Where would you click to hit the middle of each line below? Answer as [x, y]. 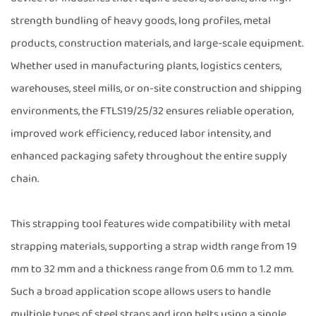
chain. [25, 178]
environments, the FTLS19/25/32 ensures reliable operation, [152, 111]
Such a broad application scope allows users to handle [141, 291]
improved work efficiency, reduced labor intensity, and [141, 133]
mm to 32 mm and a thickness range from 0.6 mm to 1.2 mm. [152, 269]
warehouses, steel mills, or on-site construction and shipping [156, 88]
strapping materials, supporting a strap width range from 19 [154, 246]
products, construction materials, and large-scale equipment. [157, 43]
